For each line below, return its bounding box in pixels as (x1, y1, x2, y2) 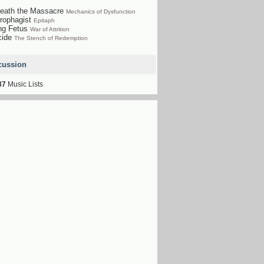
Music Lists (6, 80, 43, 88)
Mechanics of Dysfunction (66, 8, 136, 15)
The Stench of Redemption (14, 35, 88, 41)
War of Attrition (30, 26, 70, 32)
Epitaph (34, 17, 55, 24)
